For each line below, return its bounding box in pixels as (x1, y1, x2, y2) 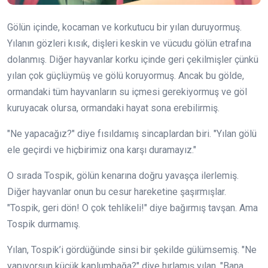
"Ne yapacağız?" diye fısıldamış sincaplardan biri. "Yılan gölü (7, 127, 257, 139)
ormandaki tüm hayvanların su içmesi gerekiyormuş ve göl (7, 86, 247, 98)
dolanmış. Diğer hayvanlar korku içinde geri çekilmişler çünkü (7, 53, 258, 65)
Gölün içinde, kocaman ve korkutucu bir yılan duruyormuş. (7, 21, 242, 33)
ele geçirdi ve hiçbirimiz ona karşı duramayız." (7, 144, 196, 156)
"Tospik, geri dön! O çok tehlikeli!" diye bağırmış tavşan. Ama (7, 202, 258, 214)
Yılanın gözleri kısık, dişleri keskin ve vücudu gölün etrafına (7, 37, 251, 49)
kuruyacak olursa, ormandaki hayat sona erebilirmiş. (7, 102, 220, 114)
